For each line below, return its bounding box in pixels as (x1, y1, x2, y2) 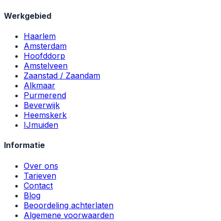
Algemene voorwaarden (24, 210, 114, 220)
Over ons (24, 160, 58, 171)
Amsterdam (24, 41, 67, 51)
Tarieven (24, 170, 56, 181)
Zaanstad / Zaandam (24, 71, 100, 81)
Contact (24, 180, 53, 190)
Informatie (4, 140, 45, 150)
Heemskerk (24, 110, 67, 120)
